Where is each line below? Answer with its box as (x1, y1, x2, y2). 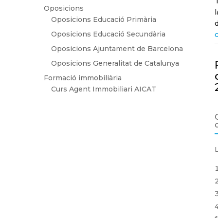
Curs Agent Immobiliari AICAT (51, 84, 156, 93)
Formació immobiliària (44, 73, 122, 82)
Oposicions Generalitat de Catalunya (51, 58, 179, 68)
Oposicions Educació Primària (51, 15, 156, 24)
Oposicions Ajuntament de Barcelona (51, 44, 183, 53)
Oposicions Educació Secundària (51, 29, 165, 38)
